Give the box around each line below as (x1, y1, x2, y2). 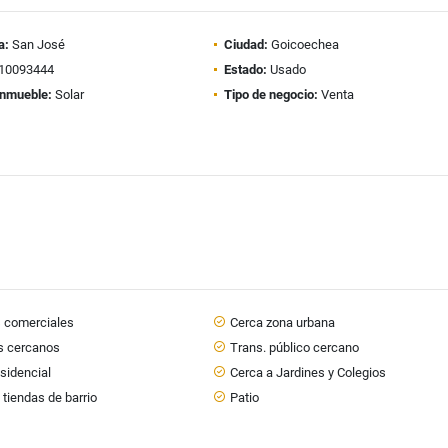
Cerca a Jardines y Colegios (229, 365, 386, 380)
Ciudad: (223, 37, 268, 52)
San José (9, 37, 66, 52)
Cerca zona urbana (229, 315, 335, 330)
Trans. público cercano (229, 340, 359, 355)
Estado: (223, 62, 267, 77)
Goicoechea (267, 37, 339, 52)
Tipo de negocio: (223, 87, 318, 102)
